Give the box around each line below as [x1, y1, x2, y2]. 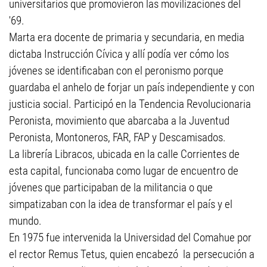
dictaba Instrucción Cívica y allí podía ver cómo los [9, 47, 229, 61]
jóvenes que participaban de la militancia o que [9, 181, 213, 194]
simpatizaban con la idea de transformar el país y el [9, 197, 232, 211]
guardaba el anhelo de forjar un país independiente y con [9, 80, 254, 94]
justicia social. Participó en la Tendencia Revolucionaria [9, 97, 251, 111]
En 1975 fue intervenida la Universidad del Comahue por [9, 231, 252, 244]
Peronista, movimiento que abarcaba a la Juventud [9, 114, 229, 128]
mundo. [9, 214, 42, 228]
